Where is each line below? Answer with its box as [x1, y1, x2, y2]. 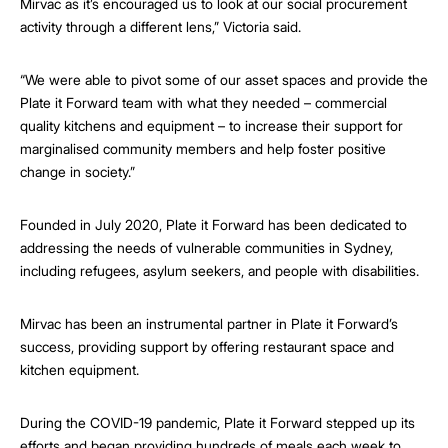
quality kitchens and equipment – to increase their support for [20, 116, 403, 134]
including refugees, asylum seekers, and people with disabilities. [20, 261, 419, 279]
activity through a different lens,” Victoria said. [20, 17, 301, 35]
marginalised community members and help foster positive [20, 139, 386, 157]
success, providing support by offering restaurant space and [20, 337, 394, 355]
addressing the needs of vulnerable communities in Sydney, [20, 238, 393, 256]
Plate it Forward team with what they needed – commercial [20, 93, 387, 111]
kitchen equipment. [20, 360, 139, 378]
